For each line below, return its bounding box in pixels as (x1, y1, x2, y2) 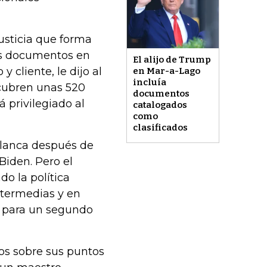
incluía (132, 77, 166, 88)
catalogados (132, 100, 187, 111)
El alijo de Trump (132, 54, 211, 66)
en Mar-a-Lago (132, 66, 200, 77)
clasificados (132, 122, 188, 133)
